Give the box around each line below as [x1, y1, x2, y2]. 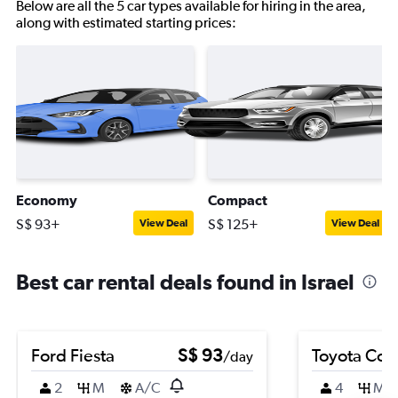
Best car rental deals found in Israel [16, 269, 354, 294]
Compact [208, 192, 267, 208]
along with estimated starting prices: [16, 14, 236, 31]
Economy [16, 192, 77, 208]
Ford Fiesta [31, 345, 115, 365]
